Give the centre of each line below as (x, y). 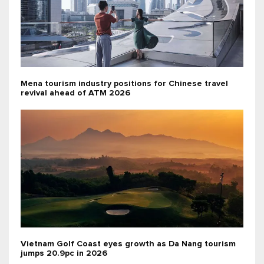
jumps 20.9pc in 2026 (64, 253)
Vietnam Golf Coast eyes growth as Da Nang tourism (128, 244)
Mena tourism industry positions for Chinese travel (124, 83)
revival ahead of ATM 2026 (75, 93)
